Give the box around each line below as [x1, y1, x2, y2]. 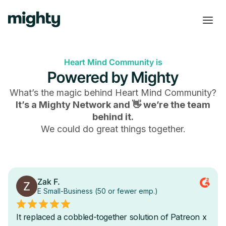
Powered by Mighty [47, 68, 179, 86]
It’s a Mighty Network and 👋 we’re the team [16, 99, 210, 110]
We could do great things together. [40, 124, 186, 134]
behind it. [92, 111, 134, 122]
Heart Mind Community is [64, 57, 162, 67]
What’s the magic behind [10, 87, 115, 98]
